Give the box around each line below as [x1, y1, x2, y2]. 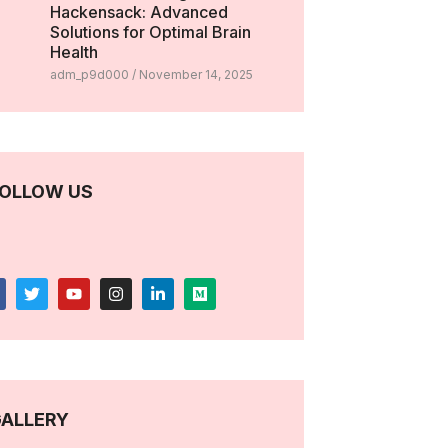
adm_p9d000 [49, 67, 132, 83]
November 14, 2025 [135, 67, 253, 83]
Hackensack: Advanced [49, 2, 228, 23]
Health [49, 42, 98, 63]
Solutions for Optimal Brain [49, 22, 251, 43]
